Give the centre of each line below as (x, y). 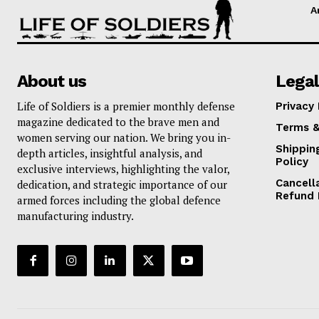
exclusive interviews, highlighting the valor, (123, 168)
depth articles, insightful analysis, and (110, 153)
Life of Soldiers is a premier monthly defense (126, 106)
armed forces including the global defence (119, 200)
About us (52, 81)
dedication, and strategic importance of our (122, 184)
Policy (292, 161)
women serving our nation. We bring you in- (124, 137)
